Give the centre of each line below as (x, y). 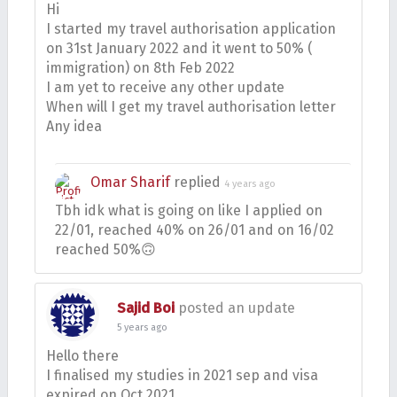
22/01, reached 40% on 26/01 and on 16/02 (195, 230)
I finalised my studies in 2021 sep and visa (182, 375)
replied (197, 182)
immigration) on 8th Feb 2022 (140, 68)
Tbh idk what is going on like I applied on (189, 210)
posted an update (235, 308)
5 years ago (142, 327)
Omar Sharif (130, 182)
